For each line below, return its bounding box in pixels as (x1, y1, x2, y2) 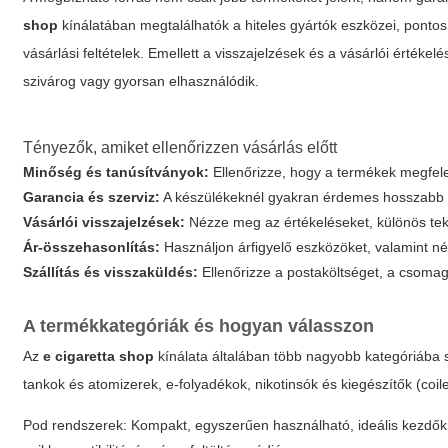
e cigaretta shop (43, 348, 155, 364)
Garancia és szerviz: (23, 189, 161, 205)
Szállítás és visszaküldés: (23, 264, 199, 280)
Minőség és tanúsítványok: (23, 164, 210, 180)
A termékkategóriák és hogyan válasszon (23, 316, 375, 336)
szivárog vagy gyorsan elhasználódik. (23, 73, 260, 89)
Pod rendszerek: (23, 417, 128, 433)
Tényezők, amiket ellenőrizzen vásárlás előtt (23, 139, 338, 156)
